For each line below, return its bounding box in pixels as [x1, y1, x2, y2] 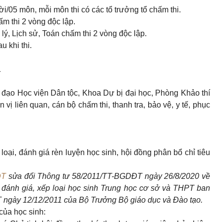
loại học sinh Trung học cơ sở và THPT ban [53, 184, 211, 193]
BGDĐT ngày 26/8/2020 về [113, 172, 210, 181]
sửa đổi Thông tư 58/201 [6, 172, 96, 181]
